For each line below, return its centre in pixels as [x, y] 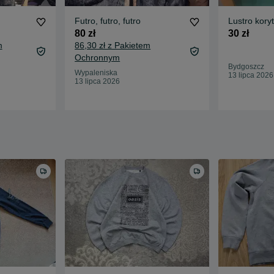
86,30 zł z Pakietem [113, 45]
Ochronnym [98, 57]
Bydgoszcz [246, 66]
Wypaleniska [96, 72]
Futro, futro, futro [132, 20]
